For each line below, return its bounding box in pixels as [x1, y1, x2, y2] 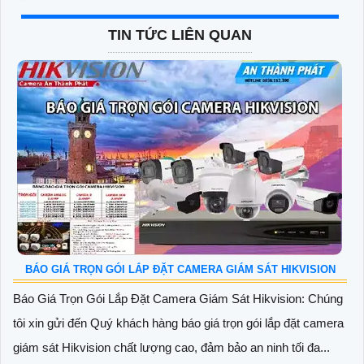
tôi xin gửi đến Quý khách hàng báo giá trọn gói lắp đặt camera [13, 315, 344, 330]
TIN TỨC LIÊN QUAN [108, 26, 252, 43]
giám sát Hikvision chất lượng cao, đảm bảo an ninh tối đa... [13, 340, 330, 354]
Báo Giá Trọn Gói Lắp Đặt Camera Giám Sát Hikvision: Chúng [13, 291, 343, 305]
